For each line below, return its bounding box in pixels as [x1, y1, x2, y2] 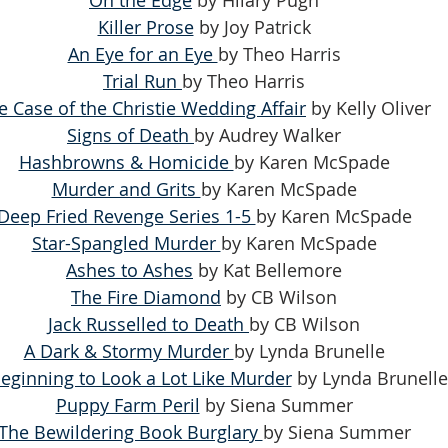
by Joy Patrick [193, 14, 311, 39]
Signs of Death [67, 122, 194, 147]
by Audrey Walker [194, 122, 341, 147]
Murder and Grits [51, 176, 201, 201]
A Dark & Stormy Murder [23, 338, 234, 363]
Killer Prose [97, 14, 194, 39]
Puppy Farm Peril [55, 392, 200, 417]
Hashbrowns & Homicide [18, 149, 234, 174]
